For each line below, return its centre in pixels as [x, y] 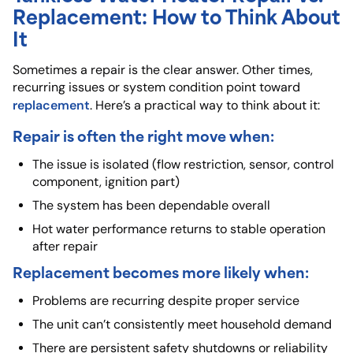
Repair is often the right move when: [143, 136]
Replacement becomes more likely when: [161, 272]
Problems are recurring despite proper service [166, 301]
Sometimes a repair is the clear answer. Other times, [163, 70]
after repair [65, 247]
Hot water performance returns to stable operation [179, 229]
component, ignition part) [106, 182]
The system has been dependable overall [151, 206]
